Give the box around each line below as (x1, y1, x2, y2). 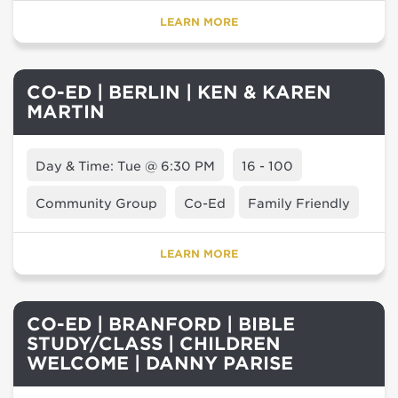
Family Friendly (248, 196, 350, 211)
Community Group (36, 196, 157, 211)
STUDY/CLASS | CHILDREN (27, 333, 281, 354)
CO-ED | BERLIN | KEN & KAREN (27, 82, 331, 103)
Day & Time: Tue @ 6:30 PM (36, 159, 215, 173)
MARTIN (27, 101, 105, 123)
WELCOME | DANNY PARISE (27, 353, 293, 374)
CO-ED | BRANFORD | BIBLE (27, 314, 295, 335)
